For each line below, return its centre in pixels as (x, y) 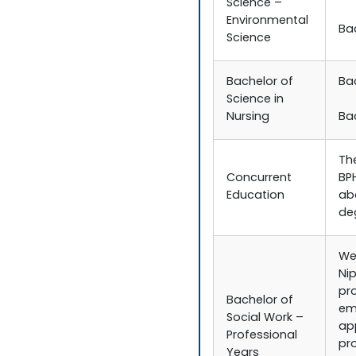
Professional (262, 336)
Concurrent (259, 179)
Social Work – (265, 319)
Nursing (248, 118)
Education (256, 196)
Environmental (268, 21)
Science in (255, 100)
